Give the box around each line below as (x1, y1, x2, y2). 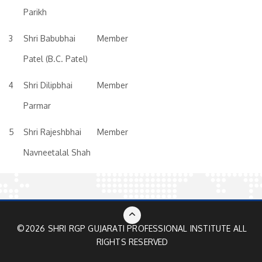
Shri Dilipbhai (23, 80, 73, 90)
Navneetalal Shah (23, 147, 91, 157)
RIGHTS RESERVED (96, 237, 168, 247)
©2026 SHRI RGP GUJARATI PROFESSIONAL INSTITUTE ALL (17, 223, 247, 233)
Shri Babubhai (23, 33, 75, 43)
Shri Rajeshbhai (23, 127, 81, 137)
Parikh (23, 7, 47, 17)
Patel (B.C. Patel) (23, 54, 88, 64)
